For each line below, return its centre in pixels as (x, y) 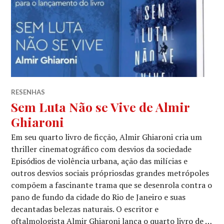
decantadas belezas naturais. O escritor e (85, 209)
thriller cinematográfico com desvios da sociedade (103, 149)
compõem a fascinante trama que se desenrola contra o (112, 185)
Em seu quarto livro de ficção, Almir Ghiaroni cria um (107, 137)
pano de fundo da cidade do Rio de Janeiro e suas (98, 197)
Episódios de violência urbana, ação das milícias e (99, 161)
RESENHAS (28, 92)
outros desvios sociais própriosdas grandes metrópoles (110, 173)
